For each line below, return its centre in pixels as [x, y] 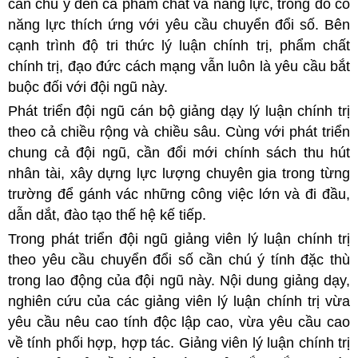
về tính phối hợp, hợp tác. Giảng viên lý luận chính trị [179, 342]
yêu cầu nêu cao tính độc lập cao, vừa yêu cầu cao [179, 322]
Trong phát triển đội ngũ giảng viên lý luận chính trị [179, 239]
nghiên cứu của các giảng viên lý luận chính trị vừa [179, 301]
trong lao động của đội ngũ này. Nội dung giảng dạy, [179, 280]
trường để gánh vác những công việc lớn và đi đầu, [179, 194]
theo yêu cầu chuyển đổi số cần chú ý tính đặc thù [179, 259]
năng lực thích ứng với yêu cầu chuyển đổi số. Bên [179, 24]
